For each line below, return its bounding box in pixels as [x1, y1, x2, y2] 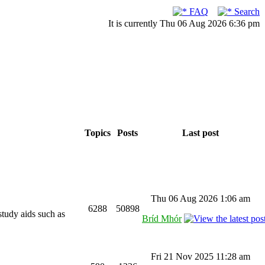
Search [232, 7, 260, 17]
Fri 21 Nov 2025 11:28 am [151, 251, 250, 261]
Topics [82, 128, 113, 138]
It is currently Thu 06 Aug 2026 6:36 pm [108, 18, 260, 28]
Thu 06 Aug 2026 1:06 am [151, 193, 250, 203]
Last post [180, 128, 221, 138]
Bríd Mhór [142, 214, 182, 224]
